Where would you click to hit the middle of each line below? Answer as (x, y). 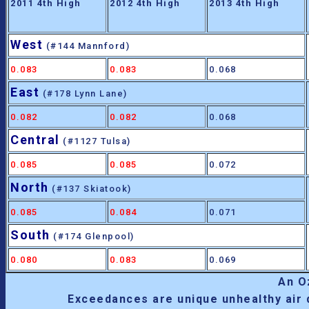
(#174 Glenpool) (92, 237)
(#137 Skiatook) (90, 189)
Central (35, 140)
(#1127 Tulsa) (95, 141)
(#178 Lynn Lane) (83, 94)
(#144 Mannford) (86, 46)
